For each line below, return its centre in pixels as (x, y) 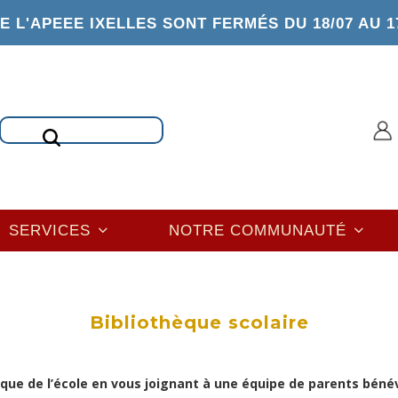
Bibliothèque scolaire (199, 322)
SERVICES (52, 230)
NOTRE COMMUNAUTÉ (260, 230)
